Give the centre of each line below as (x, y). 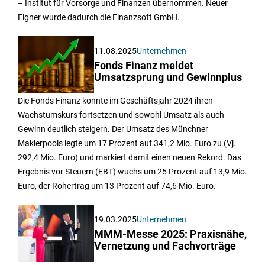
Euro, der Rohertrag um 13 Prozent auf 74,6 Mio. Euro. (117, 186)
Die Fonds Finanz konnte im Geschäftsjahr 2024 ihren (115, 101)
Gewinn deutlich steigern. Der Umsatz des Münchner (113, 129)
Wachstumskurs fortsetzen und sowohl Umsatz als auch (121, 115)
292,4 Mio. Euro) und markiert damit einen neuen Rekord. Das (130, 157)
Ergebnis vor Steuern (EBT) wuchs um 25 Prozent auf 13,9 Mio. (132, 172)
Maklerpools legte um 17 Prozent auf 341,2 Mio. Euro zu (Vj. (127, 143)
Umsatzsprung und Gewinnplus (168, 77)
